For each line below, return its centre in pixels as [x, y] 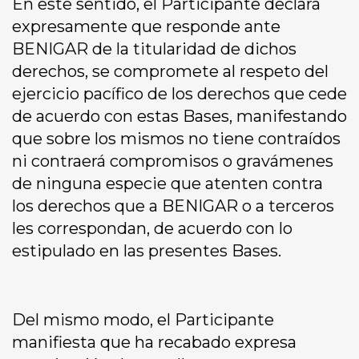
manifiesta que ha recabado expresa [154, 343]
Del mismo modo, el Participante [143, 320]
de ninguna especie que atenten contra [167, 184]
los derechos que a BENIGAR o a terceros [173, 206]
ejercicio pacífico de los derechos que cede [179, 94]
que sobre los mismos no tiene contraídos [176, 139]
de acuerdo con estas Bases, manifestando [179, 117]
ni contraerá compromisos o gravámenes [173, 161]
